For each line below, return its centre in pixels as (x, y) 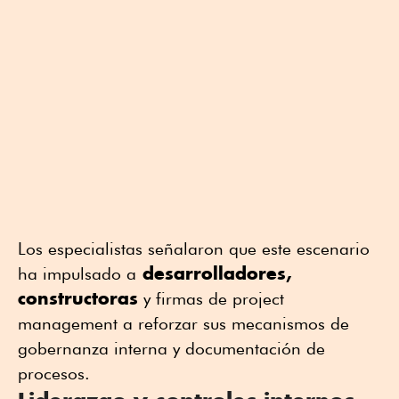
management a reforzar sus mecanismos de (183, 324)
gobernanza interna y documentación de (171, 349)
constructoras (78, 298)
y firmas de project (211, 299)
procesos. (54, 374)
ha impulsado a (77, 274)
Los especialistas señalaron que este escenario (194, 249)
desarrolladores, (214, 273)
